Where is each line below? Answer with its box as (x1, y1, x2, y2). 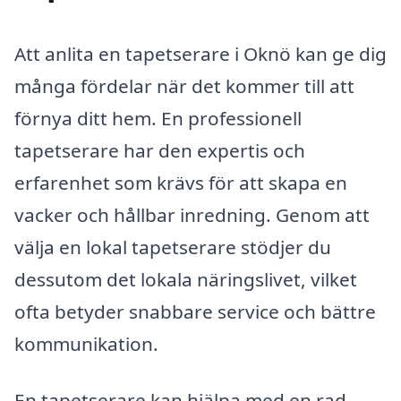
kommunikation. (14, 330, 158, 356)
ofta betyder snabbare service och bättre (14, 298, 376, 324)
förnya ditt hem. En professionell (14, 105, 302, 131)
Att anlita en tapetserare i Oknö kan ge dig (14, 40, 387, 66)
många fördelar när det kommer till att (14, 73, 354, 98)
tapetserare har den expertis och (14, 137, 305, 163)
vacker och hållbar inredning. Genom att (14, 201, 370, 227)
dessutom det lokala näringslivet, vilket (14, 266, 357, 292)
